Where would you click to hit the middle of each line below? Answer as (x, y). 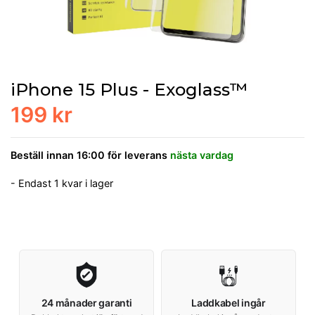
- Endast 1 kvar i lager (62, 183)
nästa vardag (202, 155)
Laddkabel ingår (229, 303)
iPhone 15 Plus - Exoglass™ (129, 89)
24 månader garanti (86, 303)
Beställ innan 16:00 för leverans (90, 155)
